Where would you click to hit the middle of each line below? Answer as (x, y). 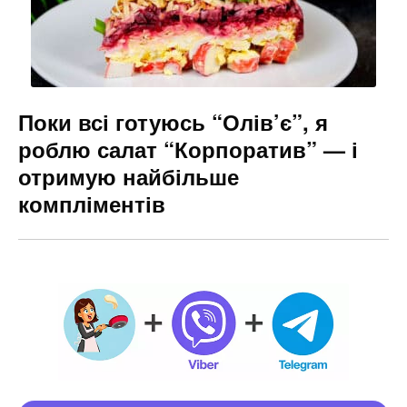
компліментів (92, 204)
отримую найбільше (129, 177)
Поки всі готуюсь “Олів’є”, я (173, 122)
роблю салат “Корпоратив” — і (188, 149)
